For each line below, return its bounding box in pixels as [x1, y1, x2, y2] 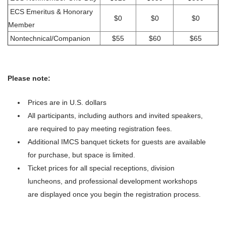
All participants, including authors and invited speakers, [28, 111, 203, 120]
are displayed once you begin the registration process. [28, 190, 201, 199]
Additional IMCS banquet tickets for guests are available [28, 138, 206, 146]
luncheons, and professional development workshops [28, 177, 197, 186]
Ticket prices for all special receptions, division [28, 164, 175, 173]
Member [8, 21, 35, 29]
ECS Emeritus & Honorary [8, 8, 93, 16]
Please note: [8, 74, 50, 83]
